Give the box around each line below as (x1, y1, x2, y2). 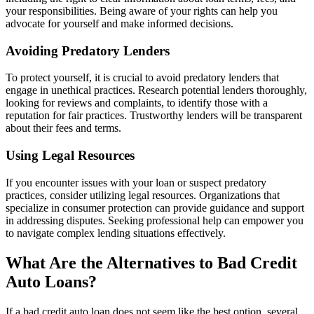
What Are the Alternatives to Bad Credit (6, 253, 297, 272)
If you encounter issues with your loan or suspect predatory (6, 176, 266, 189)
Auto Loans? (6, 272, 97, 291)
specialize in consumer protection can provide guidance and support (6, 201, 304, 214)
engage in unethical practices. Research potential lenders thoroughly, (6, 84, 307, 97)
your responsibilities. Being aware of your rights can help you (6, 4, 278, 17)
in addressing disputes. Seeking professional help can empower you (6, 214, 303, 226)
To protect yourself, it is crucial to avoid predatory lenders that (6, 71, 279, 84)
